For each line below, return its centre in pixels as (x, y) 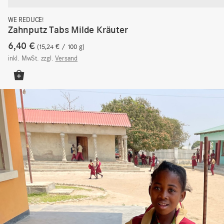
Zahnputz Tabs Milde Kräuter (68, 30)
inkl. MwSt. (23, 59)
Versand (66, 59)
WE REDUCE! (26, 20)
